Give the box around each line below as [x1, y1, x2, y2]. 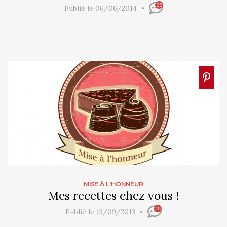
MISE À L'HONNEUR [84, 180, 143, 188]
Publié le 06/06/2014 [64, 4, 139, 13]
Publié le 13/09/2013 [65, 207, 137, 217]
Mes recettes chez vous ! [48, 188, 179, 203]
